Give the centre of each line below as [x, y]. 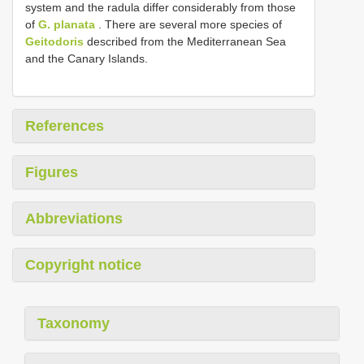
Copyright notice [83, 264]
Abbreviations [74, 218]
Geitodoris [54, 41]
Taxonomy [74, 323]
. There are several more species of [188, 24]
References [65, 126]
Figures [52, 172]
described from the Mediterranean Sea [185, 41]
